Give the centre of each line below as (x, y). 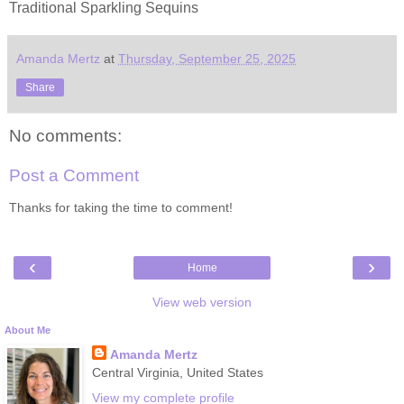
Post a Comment (74, 175)
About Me (28, 331)
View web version (202, 303)
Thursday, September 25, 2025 (207, 59)
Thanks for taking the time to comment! (121, 208)
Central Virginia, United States (177, 373)
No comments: (65, 136)
